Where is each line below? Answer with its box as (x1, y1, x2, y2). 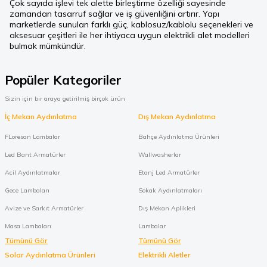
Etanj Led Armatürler (138, 168, 200, 177)
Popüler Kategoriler (5, 72, 122, 88)
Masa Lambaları (5, 222, 51, 231)
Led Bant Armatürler (5, 150, 66, 159)
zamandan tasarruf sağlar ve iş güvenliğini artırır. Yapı (10, 8, 219, 20)
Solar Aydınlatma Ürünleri (5, 250, 95, 260)
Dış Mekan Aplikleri (138, 204, 195, 213)
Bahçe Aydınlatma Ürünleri (138, 132, 219, 141)
